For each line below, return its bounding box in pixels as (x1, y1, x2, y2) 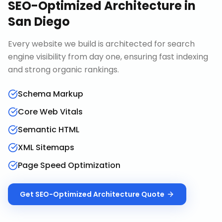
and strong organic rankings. (8, 64, 119, 75)
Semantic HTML (18, 124, 79, 135)
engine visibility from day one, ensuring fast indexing (8, 51, 208, 62)
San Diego (8, 13, 70, 30)
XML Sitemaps (18, 142, 74, 153)
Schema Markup (18, 88, 83, 100)
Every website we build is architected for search (8, 38, 195, 50)
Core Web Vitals (18, 106, 83, 117)
